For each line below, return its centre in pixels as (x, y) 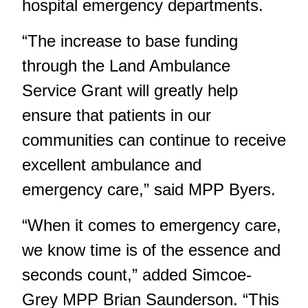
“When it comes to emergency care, (152, 225)
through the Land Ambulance (126, 65)
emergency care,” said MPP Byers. (149, 189)
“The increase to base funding (130, 41)
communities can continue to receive (154, 140)
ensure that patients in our (117, 115)
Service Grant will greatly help (130, 90)
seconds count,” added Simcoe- (137, 274)
